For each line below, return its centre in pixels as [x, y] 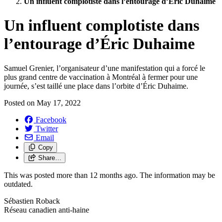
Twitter [47, 128]
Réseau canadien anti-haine [47, 210]
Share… [50, 158]
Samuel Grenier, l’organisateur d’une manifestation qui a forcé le [105, 68]
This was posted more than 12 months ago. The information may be [110, 175]
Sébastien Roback [32, 201]
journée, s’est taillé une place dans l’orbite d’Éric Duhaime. [96, 86]
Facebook [51, 119]
